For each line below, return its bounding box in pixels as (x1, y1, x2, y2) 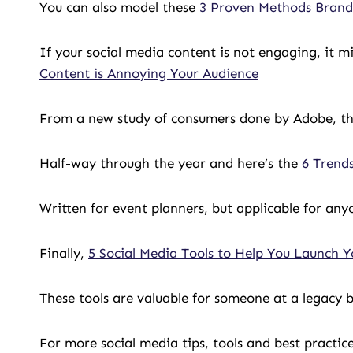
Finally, (39, 245, 88, 261)
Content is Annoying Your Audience (39, 65, 258, 81)
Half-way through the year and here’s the (39, 155, 302, 171)
